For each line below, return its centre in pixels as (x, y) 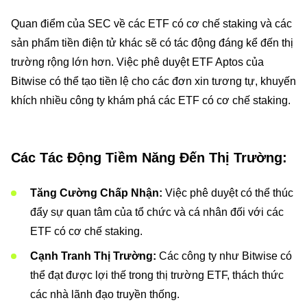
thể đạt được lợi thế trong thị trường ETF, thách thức (157, 275)
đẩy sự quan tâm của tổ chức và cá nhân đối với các (157, 212)
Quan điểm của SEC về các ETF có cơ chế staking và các (151, 24)
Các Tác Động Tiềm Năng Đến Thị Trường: (149, 158)
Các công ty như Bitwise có (224, 256)
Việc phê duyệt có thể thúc (228, 193)
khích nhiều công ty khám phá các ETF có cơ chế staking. (151, 100)
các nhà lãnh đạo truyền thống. (105, 294)
